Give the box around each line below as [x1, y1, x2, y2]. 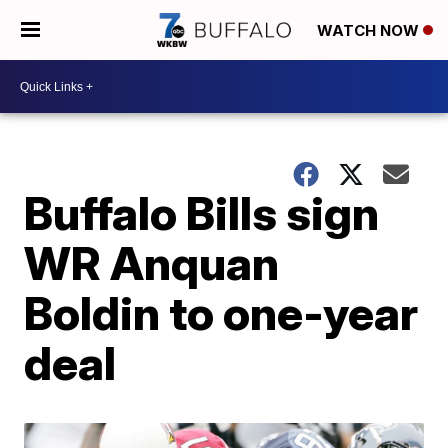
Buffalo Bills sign [24, 185, 380, 241]
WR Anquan [24, 235, 280, 291]
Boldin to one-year [24, 285, 419, 341]
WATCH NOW [317, 21, 423, 41]
